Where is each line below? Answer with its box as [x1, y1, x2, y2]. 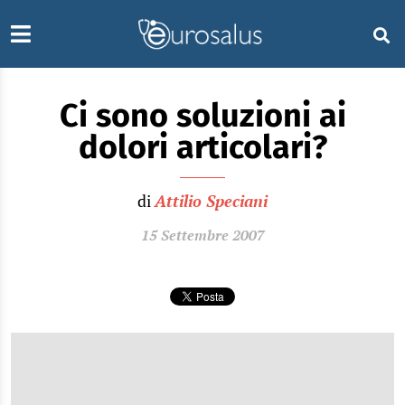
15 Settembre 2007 [140, 225, 265, 245]
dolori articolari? [78, 127, 327, 167]
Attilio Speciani [155, 190, 268, 212]
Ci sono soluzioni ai [59, 96, 346, 136]
